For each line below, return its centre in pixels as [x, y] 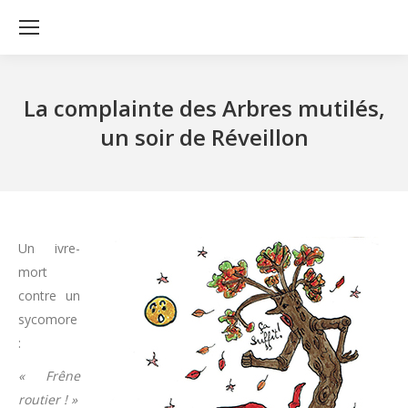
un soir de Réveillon [204, 137]
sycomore [48, 319]
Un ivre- [49, 248]
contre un [49, 296]
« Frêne [49, 376]
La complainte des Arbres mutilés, [204, 108]
